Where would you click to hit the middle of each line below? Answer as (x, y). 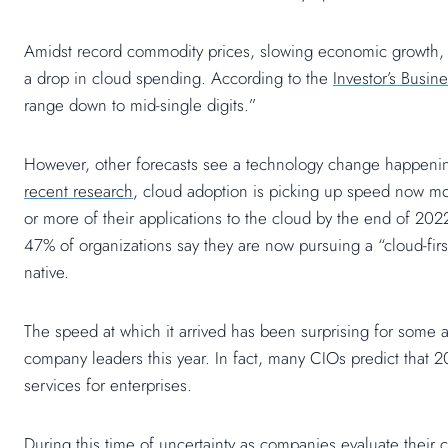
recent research (78, 191)
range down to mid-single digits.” (140, 105)
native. (46, 272)
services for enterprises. (108, 385)
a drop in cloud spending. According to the (178, 78)
